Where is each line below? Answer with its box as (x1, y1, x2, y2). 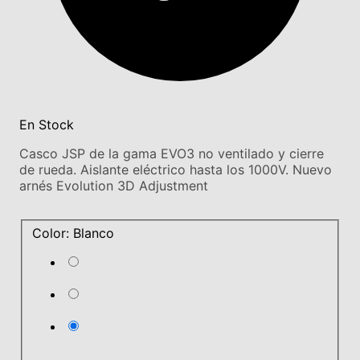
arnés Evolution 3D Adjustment (19, 177, 208, 194)
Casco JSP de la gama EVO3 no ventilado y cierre (19, 145, 324, 162)
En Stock (19, 116, 74, 133)
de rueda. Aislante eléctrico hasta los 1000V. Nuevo (19, 161, 332, 178)
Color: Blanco (32, 225, 114, 242)
